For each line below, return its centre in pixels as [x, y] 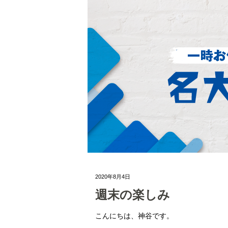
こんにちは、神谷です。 [134, 216]
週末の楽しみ [133, 195]
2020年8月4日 [113, 177]
